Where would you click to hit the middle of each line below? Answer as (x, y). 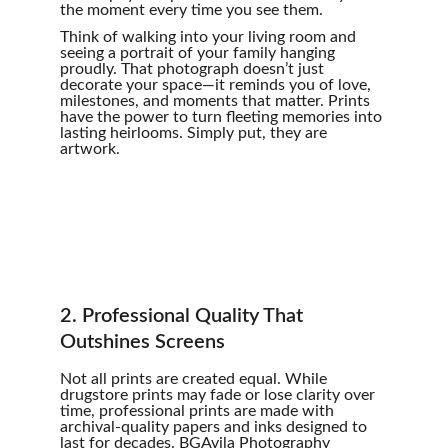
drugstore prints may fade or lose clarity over (219, 395)
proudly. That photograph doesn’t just (194, 69)
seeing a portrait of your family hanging (199, 53)
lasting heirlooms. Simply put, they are (195, 133)
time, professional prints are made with (199, 411)
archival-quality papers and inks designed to (215, 427)
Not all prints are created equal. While (195, 379)
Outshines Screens (142, 342)
